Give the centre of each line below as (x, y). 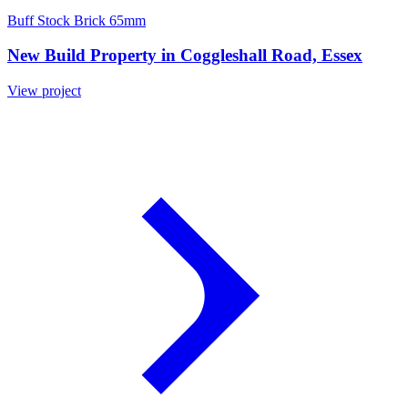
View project (44, 91)
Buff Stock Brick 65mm (76, 20)
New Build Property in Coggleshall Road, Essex (185, 56)
